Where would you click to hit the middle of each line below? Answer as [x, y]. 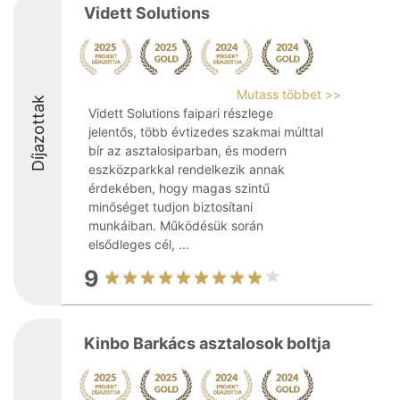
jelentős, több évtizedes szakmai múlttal [206, 132]
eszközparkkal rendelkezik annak [187, 169]
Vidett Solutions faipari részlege [181, 113]
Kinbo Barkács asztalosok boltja [207, 343]
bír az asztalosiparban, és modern [187, 150]
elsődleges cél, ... [139, 244]
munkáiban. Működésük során [176, 225]
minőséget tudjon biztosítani [171, 207]
